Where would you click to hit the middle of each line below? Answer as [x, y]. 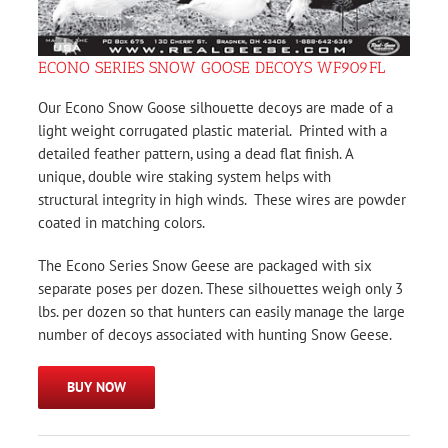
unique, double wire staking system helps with [184, 176]
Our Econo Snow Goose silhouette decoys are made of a [215, 107]
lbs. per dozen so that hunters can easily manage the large [221, 311]
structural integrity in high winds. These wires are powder [222, 199]
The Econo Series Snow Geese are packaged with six [205, 265]
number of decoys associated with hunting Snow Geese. [215, 334]
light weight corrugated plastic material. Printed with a [212, 130]
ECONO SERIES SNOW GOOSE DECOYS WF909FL [211, 67]
